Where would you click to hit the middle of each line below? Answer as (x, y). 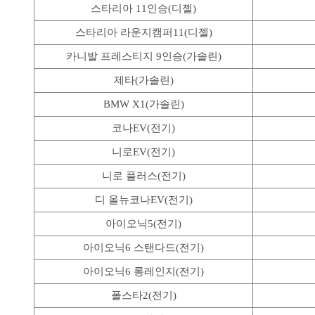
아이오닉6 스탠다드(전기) (143, 247)
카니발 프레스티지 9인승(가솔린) (143, 56)
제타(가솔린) (143, 80)
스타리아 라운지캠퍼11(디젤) (143, 32)
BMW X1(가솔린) (143, 104)
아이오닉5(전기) (143, 223)
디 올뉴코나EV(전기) (143, 199)
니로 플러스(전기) (143, 175)
